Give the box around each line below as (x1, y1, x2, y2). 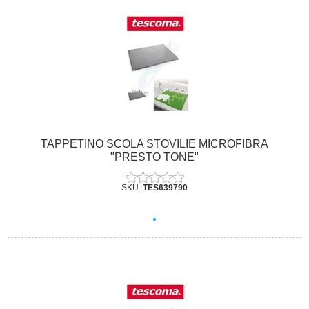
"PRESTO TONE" (110, 150, 199, 163)
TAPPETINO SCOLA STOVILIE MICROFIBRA (41, 137, 268, 150)
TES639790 (143, 182, 188, 192)
